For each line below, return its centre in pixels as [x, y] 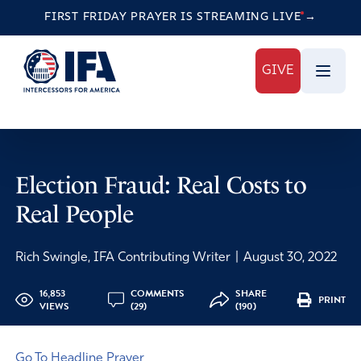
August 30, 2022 [288, 258]
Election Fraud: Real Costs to [160, 185]
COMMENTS [158, 293]
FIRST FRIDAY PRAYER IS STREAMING [159, 17]
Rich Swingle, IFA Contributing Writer [124, 258]
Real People [74, 214]
